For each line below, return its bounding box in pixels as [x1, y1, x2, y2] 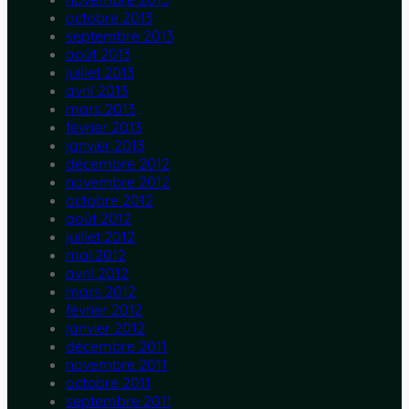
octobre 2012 [66, 191, 153, 210]
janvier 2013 [66, 136, 144, 155]
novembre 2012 [66, 173, 170, 192]
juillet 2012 [66, 227, 135, 246]
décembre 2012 [66, 154, 170, 173]
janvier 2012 [66, 319, 145, 338]
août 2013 [66, 45, 131, 64]
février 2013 [66, 118, 142, 137]
